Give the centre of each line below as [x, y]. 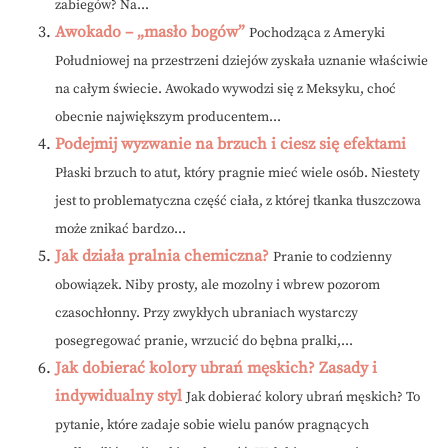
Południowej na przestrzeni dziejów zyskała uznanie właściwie [241, 62]
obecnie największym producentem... [168, 118]
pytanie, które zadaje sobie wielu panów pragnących [212, 426]
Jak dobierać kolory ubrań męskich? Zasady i [216, 368]
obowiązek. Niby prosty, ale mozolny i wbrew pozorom [217, 286]
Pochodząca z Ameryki [317, 34]
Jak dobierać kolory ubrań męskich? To [303, 398]
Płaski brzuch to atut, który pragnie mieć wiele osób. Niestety [237, 174]
